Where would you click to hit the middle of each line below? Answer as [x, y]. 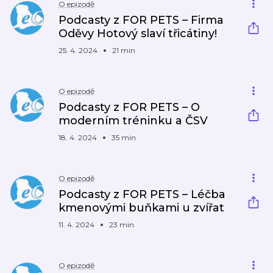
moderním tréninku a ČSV [133, 121]
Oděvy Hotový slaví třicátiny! [138, 34]
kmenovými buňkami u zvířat [141, 208]
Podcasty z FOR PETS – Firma [141, 20]
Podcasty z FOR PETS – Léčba [142, 194]
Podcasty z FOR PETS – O [129, 107]
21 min [124, 50]
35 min [124, 137]
